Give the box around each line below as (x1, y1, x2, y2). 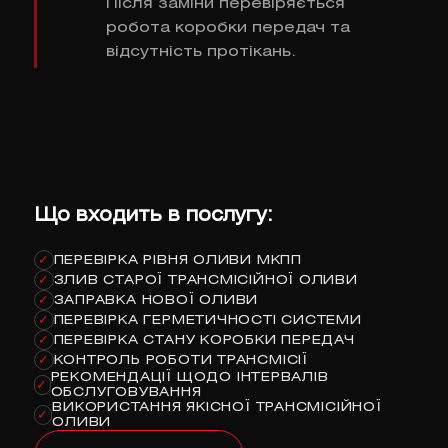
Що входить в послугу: (33, 207, 273, 226)
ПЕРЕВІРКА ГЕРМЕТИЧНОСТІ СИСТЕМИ (53, 314, 362, 326)
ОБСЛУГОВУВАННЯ (50, 387, 202, 399)
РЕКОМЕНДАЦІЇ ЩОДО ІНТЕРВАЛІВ (50, 372, 329, 384)
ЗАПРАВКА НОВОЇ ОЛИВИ (53, 294, 259, 306)
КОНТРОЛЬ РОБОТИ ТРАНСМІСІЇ (53, 354, 308, 366)
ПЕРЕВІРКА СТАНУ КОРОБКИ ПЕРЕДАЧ (53, 334, 355, 346)
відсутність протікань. (105, 45, 296, 60)
